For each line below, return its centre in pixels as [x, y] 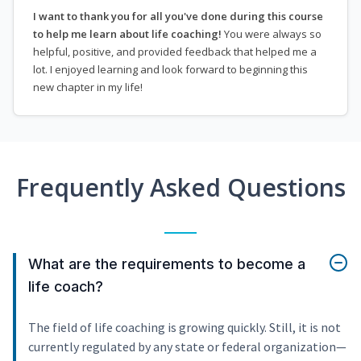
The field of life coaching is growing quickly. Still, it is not [185, 327]
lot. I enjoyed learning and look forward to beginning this [170, 69]
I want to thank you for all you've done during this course [178, 16]
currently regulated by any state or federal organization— [187, 346]
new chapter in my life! [88, 87]
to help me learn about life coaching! [127, 33]
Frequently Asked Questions [180, 187]
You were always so [272, 33]
